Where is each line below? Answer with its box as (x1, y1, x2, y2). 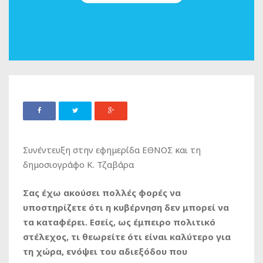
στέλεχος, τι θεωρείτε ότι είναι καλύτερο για (23, 231, 231, 243)
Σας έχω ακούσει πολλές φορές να (23, 187, 181, 199)
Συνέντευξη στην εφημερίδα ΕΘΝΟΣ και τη (23, 144, 201, 156)
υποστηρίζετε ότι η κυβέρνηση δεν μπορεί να (23, 201, 229, 214)
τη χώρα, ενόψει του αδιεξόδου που (23, 245, 187, 258)
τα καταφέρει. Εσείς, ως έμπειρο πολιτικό (23, 216, 215, 228)
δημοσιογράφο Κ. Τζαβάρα (23, 159, 134, 171)
